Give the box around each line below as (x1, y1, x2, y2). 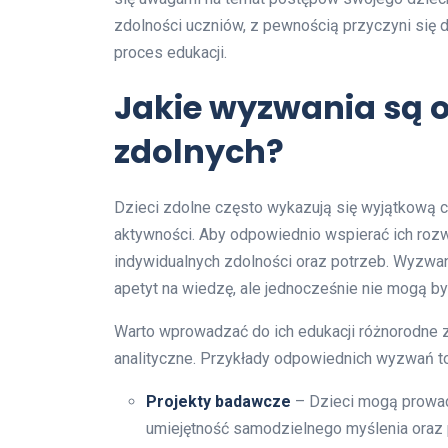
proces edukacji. (114, 42, 227, 62)
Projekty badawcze (146, 391, 291, 411)
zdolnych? (114, 128, 284, 174)
